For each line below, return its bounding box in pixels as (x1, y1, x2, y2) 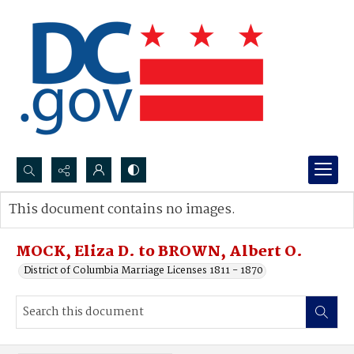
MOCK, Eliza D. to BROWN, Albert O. (16, 240, 303, 264)
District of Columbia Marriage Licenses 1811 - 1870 (24, 262, 263, 279)
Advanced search (24, 217, 106, 234)
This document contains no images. (9, 199, 235, 220)
